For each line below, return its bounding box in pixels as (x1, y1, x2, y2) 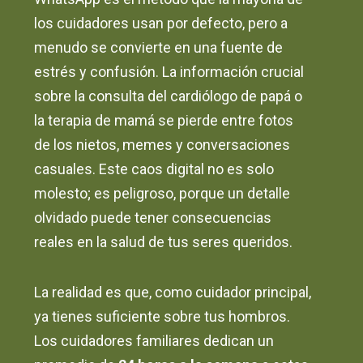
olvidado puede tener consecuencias (34, 209, 272, 227)
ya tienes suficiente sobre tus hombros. (34, 308, 291, 326)
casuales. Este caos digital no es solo (34, 160, 275, 178)
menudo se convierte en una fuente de (34, 39, 284, 57)
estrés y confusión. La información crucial (34, 63, 305, 81)
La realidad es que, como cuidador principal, (34, 284, 312, 301)
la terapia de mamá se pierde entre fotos (34, 112, 294, 130)
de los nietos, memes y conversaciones (34, 136, 291, 154)
